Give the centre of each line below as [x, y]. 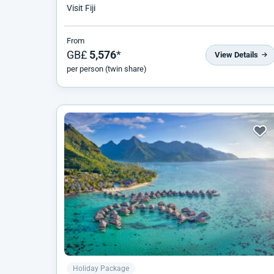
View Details [237, 54]
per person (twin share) [107, 69]
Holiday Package [101, 268]
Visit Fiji [81, 8]
